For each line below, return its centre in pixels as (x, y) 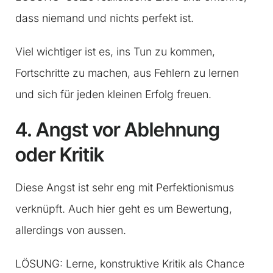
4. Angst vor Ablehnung (118, 130)
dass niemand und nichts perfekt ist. (105, 18)
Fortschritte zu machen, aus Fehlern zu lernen (127, 73)
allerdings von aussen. (71, 230)
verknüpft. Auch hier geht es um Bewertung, (124, 209)
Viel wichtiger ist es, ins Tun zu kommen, (115, 52)
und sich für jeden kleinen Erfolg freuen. (113, 94)
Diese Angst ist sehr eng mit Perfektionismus (125, 188)
